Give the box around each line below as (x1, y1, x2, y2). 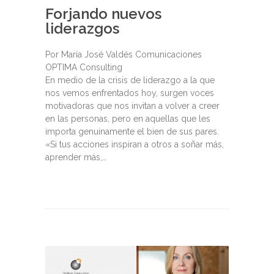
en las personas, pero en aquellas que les (45, 114, 210, 124)
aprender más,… (45, 152, 106, 163)
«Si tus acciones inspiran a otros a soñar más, (45, 139, 224, 150)
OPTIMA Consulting (45, 62, 122, 73)
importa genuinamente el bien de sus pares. (45, 127, 219, 137)
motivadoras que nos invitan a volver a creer (45, 101, 220, 111)
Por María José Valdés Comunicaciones (45, 50, 202, 60)
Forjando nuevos (45, 5, 161, 23)
